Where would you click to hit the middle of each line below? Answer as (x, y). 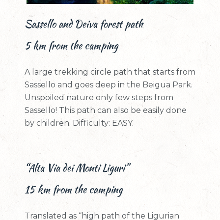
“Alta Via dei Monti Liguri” (77, 168)
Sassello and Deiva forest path (84, 24)
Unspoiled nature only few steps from (99, 97)
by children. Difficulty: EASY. (79, 123)
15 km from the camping (73, 189)
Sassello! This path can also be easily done (106, 110)
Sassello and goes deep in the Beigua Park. (109, 85)
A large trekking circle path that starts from (110, 72)
